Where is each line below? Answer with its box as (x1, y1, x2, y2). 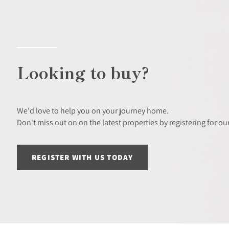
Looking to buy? (17, 60, 149, 84)
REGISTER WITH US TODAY (32, 152, 133, 163)
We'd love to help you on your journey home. (17, 105, 169, 116)
